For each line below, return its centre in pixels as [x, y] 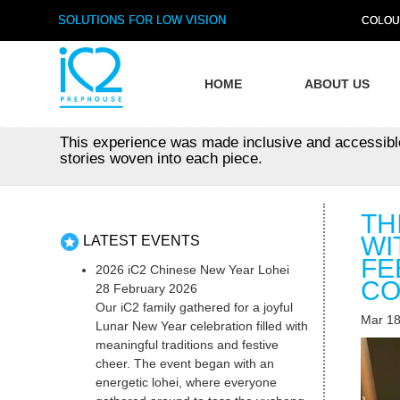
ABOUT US [337, 84]
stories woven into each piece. [162, 158]
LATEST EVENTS [142, 241]
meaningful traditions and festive [187, 345]
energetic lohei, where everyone [187, 383]
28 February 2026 [147, 289]
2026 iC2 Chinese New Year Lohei [193, 270]
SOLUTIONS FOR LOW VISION [142, 20]
